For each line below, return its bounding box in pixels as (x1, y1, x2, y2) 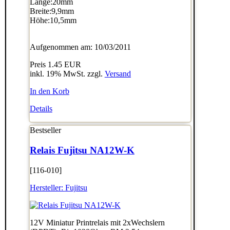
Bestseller (29, 126, 61, 135)
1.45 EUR (47, 60, 81, 69)
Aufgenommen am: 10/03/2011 (29, 43, 131, 52)
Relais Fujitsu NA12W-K (29, 144, 135, 156)
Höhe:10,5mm (29, 16, 76, 25)
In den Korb (29, 87, 69, 96)
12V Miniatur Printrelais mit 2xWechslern (29, 218, 165, 227)
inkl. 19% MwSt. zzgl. (29, 69, 105, 79)
